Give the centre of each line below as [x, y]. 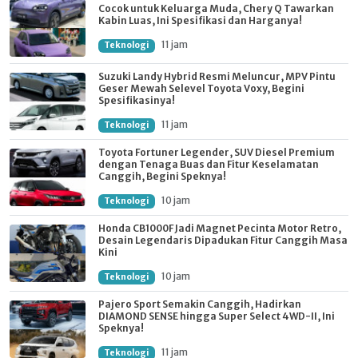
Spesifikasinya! [137, 100]
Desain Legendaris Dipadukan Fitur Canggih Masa [223, 240]
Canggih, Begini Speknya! [162, 176]
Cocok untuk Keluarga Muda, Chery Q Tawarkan [216, 9]
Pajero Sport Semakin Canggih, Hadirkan [200, 304]
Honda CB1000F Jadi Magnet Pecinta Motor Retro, [220, 228]
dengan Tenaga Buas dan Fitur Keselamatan [209, 164]
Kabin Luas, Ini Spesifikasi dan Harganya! [200, 21]
